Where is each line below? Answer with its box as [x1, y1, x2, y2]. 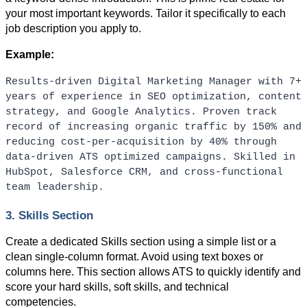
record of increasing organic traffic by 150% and [5, 121, 302, 132]
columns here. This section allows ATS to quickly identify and [5, 266, 301, 278]
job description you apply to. [5, 22, 141, 34]
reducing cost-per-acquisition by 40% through [5, 136, 277, 147]
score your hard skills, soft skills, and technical [5, 281, 229, 293]
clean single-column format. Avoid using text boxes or [5, 251, 263, 263]
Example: [5, 48, 54, 60]
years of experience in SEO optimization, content [5, 90, 302, 102]
